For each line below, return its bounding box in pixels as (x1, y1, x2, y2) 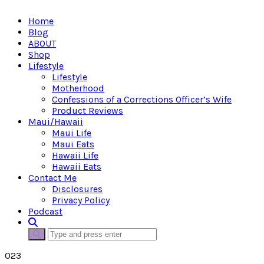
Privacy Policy (52, 194, 110, 206)
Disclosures (52, 183, 103, 194)
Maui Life (52, 127, 91, 138)
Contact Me (28, 172, 77, 183)
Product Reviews (52, 105, 123, 116)
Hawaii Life (52, 150, 98, 161)
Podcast (28, 206, 62, 217)
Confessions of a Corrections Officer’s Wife (52, 94, 232, 105)
